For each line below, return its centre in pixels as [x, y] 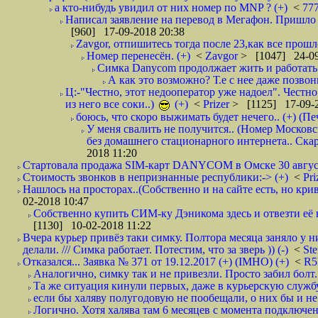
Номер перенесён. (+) [138, 56]
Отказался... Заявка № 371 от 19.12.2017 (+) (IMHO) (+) [156, 262]
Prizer [218, 104]
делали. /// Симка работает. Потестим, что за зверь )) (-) [155, 250]
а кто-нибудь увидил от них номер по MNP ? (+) [171, 7]
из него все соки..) [111, 104]
